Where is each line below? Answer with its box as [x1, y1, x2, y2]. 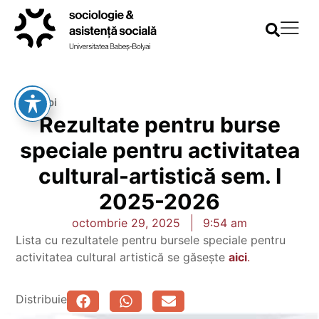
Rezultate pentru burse [38, 112, 281, 138]
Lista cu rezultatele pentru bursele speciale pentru [16, 233, 286, 248]
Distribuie [16, 291, 68, 306]
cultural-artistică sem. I [38, 163, 281, 189]
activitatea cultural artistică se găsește [16, 250, 229, 265]
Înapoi [26, 97, 58, 109]
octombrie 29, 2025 [72, 216, 180, 231]
